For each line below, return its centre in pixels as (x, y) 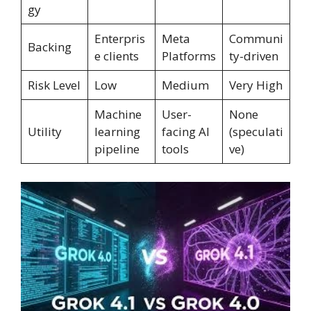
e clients (116, 56)
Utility (44, 132)
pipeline (117, 149)
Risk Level (54, 85)
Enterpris (119, 39)
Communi (256, 39)
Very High (255, 85)
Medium (185, 85)
